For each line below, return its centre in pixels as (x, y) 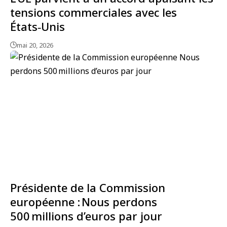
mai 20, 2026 (35, 45)
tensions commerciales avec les (93, 12)
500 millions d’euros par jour (89, 216)
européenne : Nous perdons (84, 202)
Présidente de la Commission (88, 188)
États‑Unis (37, 26)
